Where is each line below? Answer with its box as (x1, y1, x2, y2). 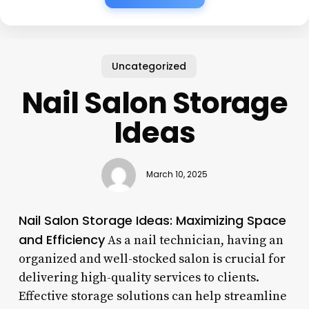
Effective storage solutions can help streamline (18, 288, 287, 304)
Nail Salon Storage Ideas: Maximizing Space (18, 211, 286, 229)
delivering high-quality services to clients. (18, 269, 259, 286)
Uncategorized (112, 59, 187, 73)
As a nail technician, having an (104, 232, 283, 248)
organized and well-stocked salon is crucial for (18, 250, 286, 267)
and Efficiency (18, 230, 105, 248)
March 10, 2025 (146, 169, 208, 181)
